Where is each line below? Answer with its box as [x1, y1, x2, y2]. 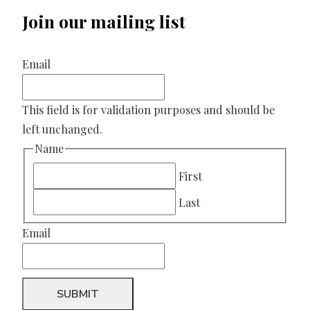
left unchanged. [22, 122, 102, 137]
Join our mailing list [22, 10, 185, 33]
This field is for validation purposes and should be [22, 102, 275, 118]
